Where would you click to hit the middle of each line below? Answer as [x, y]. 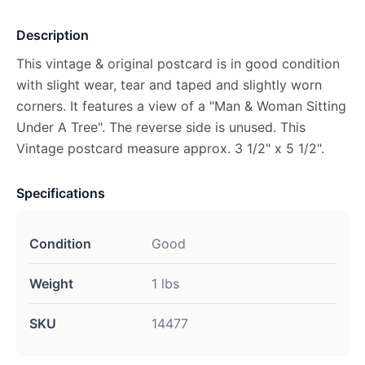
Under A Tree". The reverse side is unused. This [161, 127]
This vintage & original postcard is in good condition [178, 64]
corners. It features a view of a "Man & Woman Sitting [181, 106]
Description [53, 35]
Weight [51, 284]
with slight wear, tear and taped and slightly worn [169, 85]
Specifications [61, 193]
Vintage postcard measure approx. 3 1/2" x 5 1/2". [170, 148]
